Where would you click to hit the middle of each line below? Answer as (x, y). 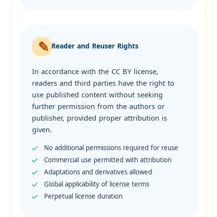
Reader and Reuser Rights (95, 46)
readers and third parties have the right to (103, 83)
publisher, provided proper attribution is (99, 118)
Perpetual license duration (83, 196)
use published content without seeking (97, 95)
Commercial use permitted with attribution (108, 160)
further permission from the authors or (98, 106)
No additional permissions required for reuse (111, 148)
